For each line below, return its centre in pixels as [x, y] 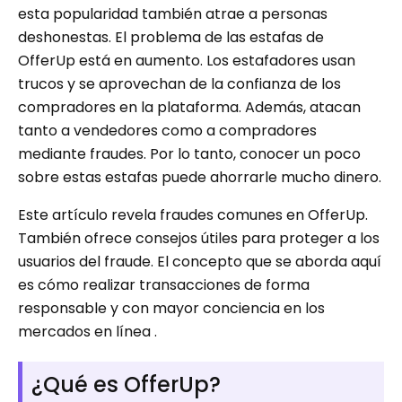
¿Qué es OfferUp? [126, 385]
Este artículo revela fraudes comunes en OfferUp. [193, 215]
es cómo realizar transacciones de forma [164, 285]
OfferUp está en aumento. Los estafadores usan [187, 61]
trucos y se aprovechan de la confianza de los [179, 84]
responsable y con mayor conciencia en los [171, 308]
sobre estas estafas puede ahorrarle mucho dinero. [200, 177]
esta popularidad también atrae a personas [173, 14]
